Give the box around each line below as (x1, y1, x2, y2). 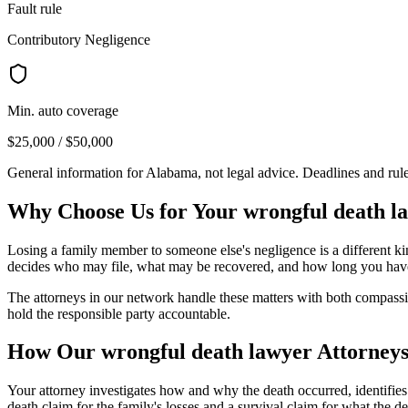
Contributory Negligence (7, 31, 150, 47)
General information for (7, 164, 146, 180)
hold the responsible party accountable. (7, 305, 230, 321)
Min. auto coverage (7, 102, 118, 118)
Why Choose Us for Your (7, 199, 243, 223)
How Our (7, 340, 101, 364)
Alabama (146, 164, 198, 180)
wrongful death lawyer (101, 340, 312, 364)
